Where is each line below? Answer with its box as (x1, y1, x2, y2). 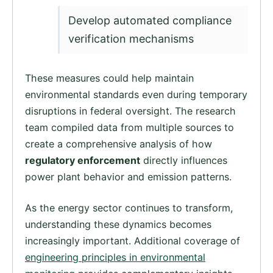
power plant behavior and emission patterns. (25, 171, 232, 183)
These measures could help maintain (25, 72, 194, 85)
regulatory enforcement (25, 154, 140, 167)
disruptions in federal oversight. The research (25, 105, 236, 118)
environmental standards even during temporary (25, 88, 247, 101)
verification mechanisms (68, 32, 194, 46)
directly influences (140, 154, 227, 167)
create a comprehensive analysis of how (25, 138, 212, 151)
